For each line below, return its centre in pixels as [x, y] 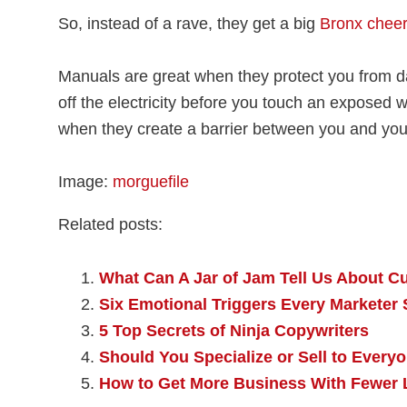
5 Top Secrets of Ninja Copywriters [234, 330]
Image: [85, 182]
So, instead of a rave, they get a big [189, 23]
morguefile [151, 182]
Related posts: [110, 225]
